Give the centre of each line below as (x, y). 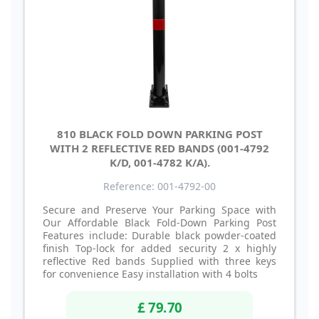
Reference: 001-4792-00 (159, 186)
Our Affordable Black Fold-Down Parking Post (159, 222)
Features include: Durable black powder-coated (159, 235)
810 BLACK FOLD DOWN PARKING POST (159, 134)
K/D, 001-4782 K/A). (159, 162)
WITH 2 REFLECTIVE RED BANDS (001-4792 (159, 148)
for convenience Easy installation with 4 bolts (152, 273)
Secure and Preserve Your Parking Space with (159, 209)
